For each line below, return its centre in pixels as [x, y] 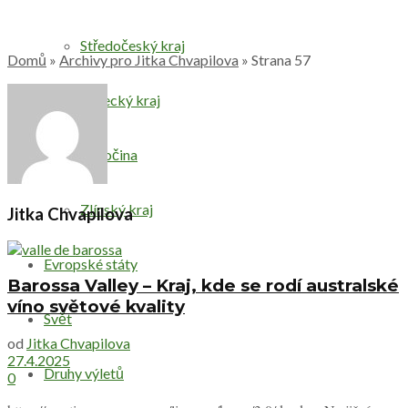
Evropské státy [91, 264]
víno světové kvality [96, 307]
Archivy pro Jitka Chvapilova [149, 60]
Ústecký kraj [120, 100]
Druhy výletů [84, 373]
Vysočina [109, 154]
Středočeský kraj [133, 45]
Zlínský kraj [117, 209]
